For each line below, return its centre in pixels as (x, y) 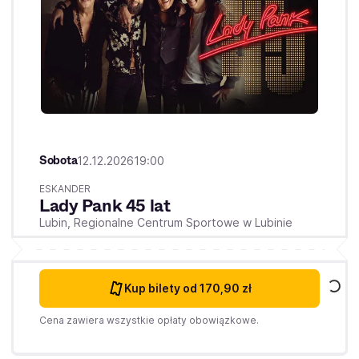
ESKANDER (65, 188)
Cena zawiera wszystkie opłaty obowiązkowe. (149, 320)
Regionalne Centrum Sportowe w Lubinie (183, 222)
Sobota (58, 160)
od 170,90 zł (217, 288)
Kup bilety (153, 288)
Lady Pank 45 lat (105, 206)
